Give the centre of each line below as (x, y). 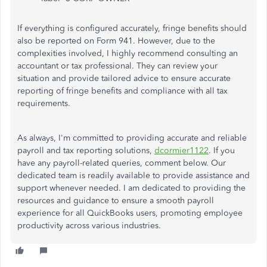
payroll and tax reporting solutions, (86, 150)
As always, (38, 138)
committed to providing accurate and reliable (159, 138)
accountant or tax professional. (76, 66)
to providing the (213, 188)
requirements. (44, 103)
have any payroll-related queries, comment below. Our (122, 163)
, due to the (193, 41)
